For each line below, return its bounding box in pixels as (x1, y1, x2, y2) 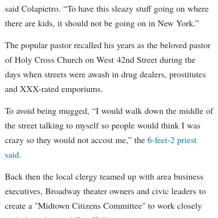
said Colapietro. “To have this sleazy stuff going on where (5, 2, 209, 14)
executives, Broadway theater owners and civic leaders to (5, 184, 206, 197)
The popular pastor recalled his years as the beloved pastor (5, 38, 211, 51)
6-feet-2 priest (147, 133, 197, 145)
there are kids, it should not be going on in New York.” (5, 17, 199, 29)
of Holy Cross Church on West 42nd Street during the (5, 53, 196, 65)
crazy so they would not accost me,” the (5, 133, 147, 145)
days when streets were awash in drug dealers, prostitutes (5, 68, 206, 80)
